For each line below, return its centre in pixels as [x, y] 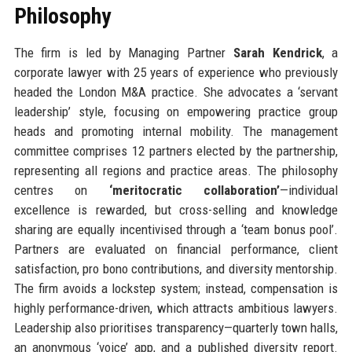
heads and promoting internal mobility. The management [176, 131]
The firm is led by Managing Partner [123, 52]
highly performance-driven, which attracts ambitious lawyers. [176, 308]
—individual [309, 190]
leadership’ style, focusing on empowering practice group [176, 111]
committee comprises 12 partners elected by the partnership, [176, 150]
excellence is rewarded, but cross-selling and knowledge [176, 209]
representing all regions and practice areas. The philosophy [176, 170]
